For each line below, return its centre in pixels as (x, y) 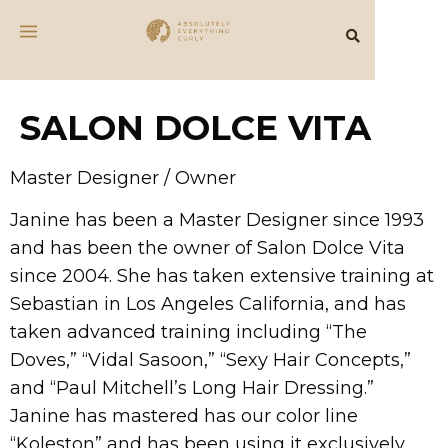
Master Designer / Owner (123, 178)
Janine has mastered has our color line (184, 416)
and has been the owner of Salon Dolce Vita (207, 248)
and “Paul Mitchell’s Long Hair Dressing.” (192, 388)
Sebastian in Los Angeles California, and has (208, 304)
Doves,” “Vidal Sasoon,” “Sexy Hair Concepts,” (210, 360)
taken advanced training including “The (188, 332)
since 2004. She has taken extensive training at (222, 276)
